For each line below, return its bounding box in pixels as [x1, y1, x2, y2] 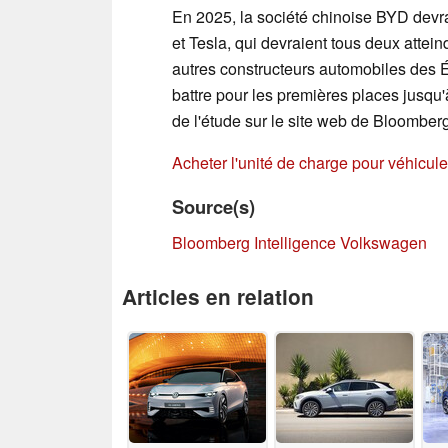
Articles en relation [122, 281, 314, 311]
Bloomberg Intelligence [172, 230, 336, 254]
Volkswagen [340, 230, 427, 254]
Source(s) [172, 192, 255, 220]
